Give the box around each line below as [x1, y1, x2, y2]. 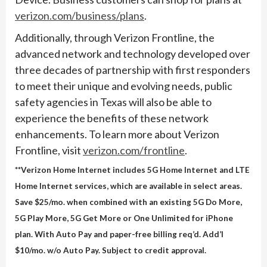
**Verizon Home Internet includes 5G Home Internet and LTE [15, 164, 250, 175]
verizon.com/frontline [83, 144, 185, 157]
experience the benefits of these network [15, 111, 209, 125]
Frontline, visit [15, 144, 83, 157]
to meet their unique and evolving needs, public [15, 79, 232, 93]
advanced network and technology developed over [15, 47, 250, 61]
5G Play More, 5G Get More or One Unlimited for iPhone [15, 213, 233, 223]
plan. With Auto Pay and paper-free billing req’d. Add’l [15, 229, 223, 239]
